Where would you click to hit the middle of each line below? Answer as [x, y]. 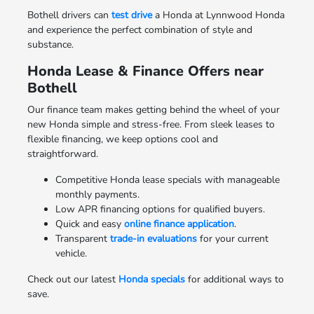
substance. [50, 44]
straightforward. [62, 153]
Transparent [82, 238]
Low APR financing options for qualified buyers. [160, 209]
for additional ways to [234, 279]
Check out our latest [73, 279]
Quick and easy [89, 224]
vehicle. [71, 253]
